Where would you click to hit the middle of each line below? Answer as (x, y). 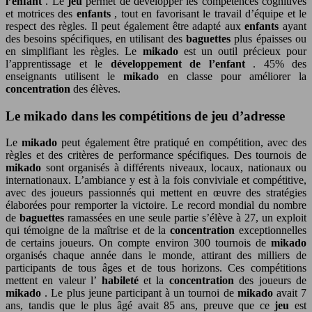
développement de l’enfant (181, 63)
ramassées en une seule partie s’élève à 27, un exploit (187, 218)
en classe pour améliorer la (237, 76)
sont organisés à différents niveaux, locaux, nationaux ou (176, 168)
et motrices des (41, 13)
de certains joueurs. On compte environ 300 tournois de (138, 243)
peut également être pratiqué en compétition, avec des (184, 143)
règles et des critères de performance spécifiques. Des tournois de (156, 155)
